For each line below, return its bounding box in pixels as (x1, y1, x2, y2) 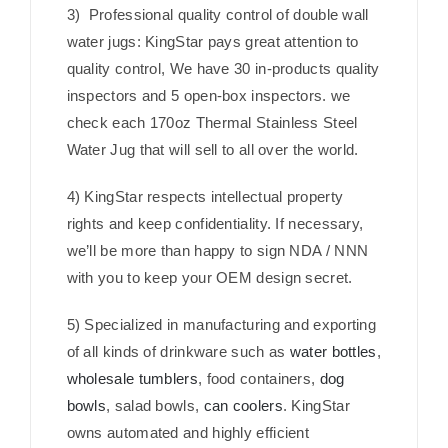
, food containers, (197, 370, 320, 388)
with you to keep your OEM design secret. (66, 269, 353, 287)
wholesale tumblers (66, 370, 198, 388)
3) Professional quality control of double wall (66, 6, 369, 24)
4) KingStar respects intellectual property (66, 188, 344, 206)
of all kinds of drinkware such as (66, 343, 290, 361)
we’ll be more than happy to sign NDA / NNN (66, 242, 369, 260)
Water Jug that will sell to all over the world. (66, 141, 359, 159)
